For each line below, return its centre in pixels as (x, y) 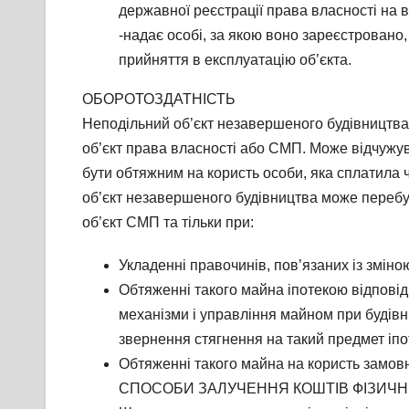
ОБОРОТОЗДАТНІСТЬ (159, 100)
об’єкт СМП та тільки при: (168, 223)
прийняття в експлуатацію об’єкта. (235, 60)
